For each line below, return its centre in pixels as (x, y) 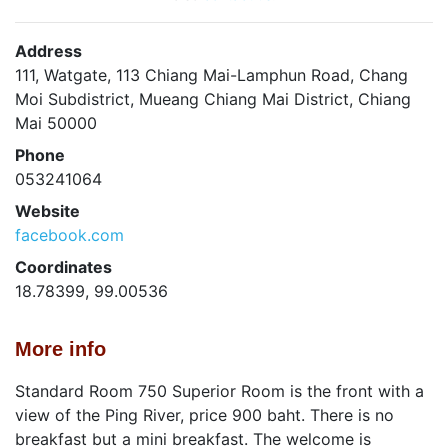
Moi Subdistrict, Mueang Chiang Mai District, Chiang (213, 98)
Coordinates (63, 266)
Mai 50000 (56, 122)
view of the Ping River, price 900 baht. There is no (204, 414)
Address (48, 50)
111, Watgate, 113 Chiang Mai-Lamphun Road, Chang (211, 74)
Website (47, 210)
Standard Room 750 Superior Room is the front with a (219, 390)
